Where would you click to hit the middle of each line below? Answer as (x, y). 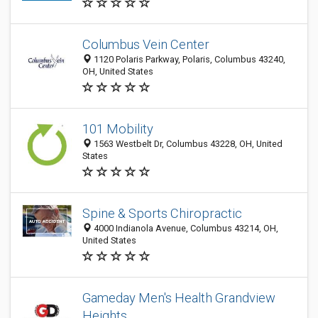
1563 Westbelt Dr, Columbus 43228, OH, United (187, 144)
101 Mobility (118, 129)
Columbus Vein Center (146, 44)
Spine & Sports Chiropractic (162, 213)
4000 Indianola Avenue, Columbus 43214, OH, (185, 228)
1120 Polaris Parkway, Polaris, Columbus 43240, (188, 59)
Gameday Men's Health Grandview (179, 298)
